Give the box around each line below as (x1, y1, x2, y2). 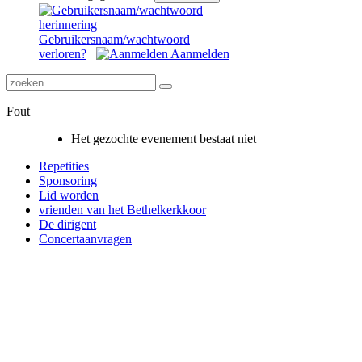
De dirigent (39, 217, 96, 231)
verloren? (39, 47, 86, 61)
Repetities (39, 159, 89, 173)
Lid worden (39, 188, 99, 202)
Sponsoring (39, 174, 97, 187)
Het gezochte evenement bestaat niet (71, 132, 256, 145)
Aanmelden (168, 47, 229, 61)
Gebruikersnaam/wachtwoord (39, 32, 190, 46)
